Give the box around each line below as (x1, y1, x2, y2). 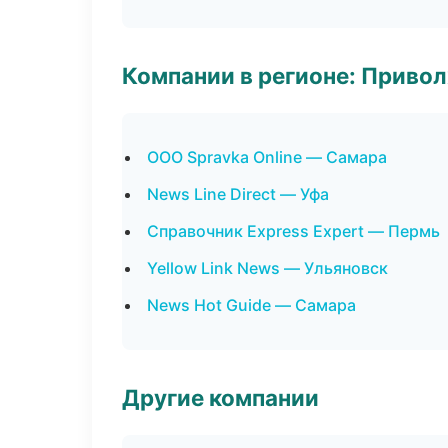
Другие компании (122, 384, 319, 411)
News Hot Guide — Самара (147, 295, 356, 315)
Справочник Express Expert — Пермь (147, 221, 440, 241)
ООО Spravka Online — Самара (147, 147, 387, 167)
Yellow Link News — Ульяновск (147, 258, 388, 278)
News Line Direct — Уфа (147, 184, 329, 204)
